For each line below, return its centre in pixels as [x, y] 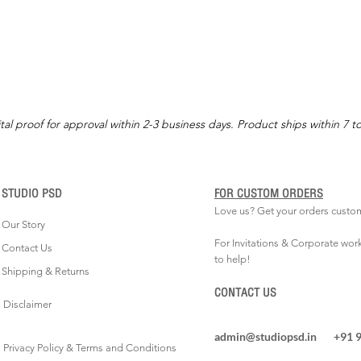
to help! [232, 259]
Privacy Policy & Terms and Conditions [90, 347]
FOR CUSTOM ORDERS [269, 193]
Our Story [23, 224]
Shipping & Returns [46, 271]
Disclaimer [27, 304]
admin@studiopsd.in [266, 336]
